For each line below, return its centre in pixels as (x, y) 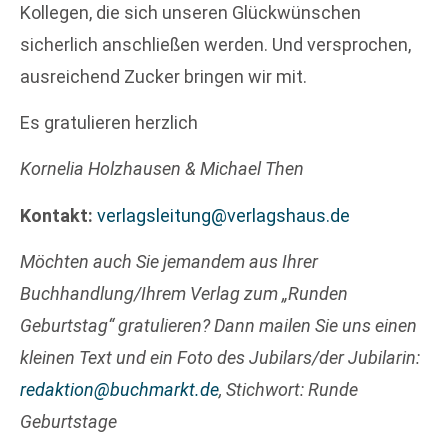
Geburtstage (68, 422)
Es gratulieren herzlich (109, 122)
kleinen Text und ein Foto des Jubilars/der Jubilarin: (220, 358)
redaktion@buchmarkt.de (119, 390)
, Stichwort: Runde (288, 390)
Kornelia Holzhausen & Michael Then (162, 169)
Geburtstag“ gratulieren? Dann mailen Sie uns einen (218, 326)
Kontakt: (58, 215)
